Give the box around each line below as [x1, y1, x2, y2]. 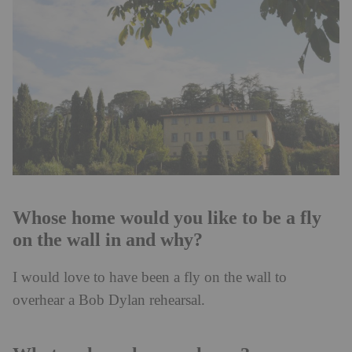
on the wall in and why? [13, 229, 203, 251]
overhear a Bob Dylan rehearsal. [13, 292, 205, 310]
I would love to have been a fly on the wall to [13, 269, 287, 287]
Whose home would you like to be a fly [13, 207, 321, 229]
